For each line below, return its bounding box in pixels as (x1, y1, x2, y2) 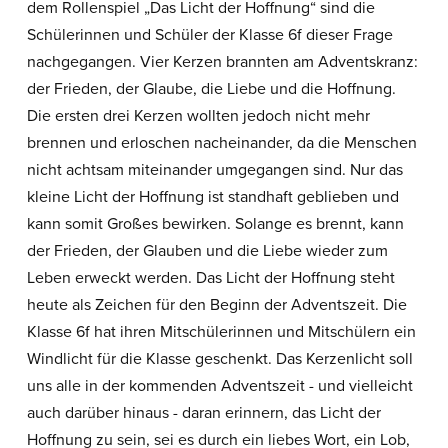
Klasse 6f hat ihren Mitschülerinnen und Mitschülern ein (26, 321, 416, 342)
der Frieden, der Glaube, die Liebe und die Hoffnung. (26, 78, 396, 99)
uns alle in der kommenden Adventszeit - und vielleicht (26, 375, 413, 396)
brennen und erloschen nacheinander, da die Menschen (26, 132, 417, 153)
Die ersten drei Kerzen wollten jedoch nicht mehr (26, 105, 370, 126)
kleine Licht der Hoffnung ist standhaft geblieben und (26, 186, 399, 207)
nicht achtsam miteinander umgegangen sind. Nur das (26, 159, 403, 180)
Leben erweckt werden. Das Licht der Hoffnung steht (26, 267, 395, 288)
